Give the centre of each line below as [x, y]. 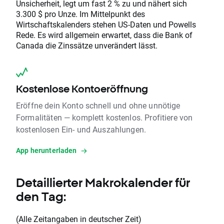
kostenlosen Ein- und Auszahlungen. [81, 129]
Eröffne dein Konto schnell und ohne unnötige [98, 105]
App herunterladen [46, 150]
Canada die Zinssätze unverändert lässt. [87, 45]
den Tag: [41, 197]
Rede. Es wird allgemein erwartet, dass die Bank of [104, 35]
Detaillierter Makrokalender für [103, 183]
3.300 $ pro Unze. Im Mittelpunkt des [80, 14]
